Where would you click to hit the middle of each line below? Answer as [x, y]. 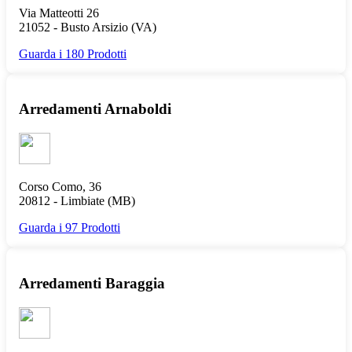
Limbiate [82, 201]
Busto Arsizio [94, 27]
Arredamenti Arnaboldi [95, 109]
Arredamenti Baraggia [92, 283]
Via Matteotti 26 [59, 13]
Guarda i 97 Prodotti [70, 228]
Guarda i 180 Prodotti [73, 53]
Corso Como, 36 [60, 187]
